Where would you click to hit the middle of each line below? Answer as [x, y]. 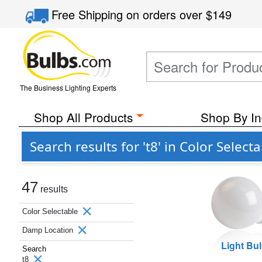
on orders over [166, 14]
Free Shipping [89, 14]
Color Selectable [51, 211]
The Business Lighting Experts [68, 87]
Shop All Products [83, 117]
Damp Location [49, 230]
